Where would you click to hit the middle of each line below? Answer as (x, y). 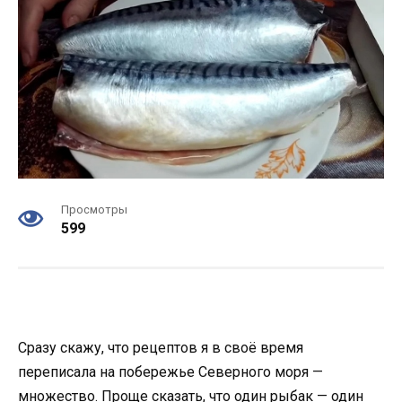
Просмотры (94, 210)
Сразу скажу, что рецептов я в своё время (161, 348)
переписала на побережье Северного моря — (170, 372)
